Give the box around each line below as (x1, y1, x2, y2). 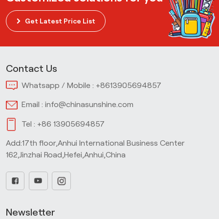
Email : (22, 100, 45, 109)
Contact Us (6, 63, 57, 74)
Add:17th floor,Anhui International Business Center (6, 138, 185, 147)
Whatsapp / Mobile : (22, 81, 96, 89)
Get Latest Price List (24, 17, 95, 25)
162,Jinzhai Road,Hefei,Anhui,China (6, 150, 126, 159)
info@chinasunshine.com (45, 100, 133, 109)
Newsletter (6, 207, 55, 218)
